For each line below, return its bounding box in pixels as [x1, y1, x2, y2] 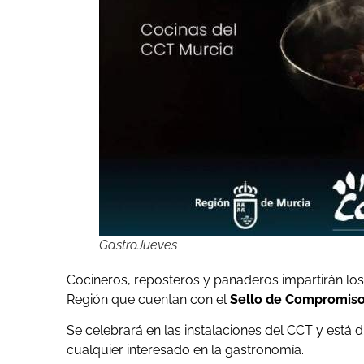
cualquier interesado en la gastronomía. [67, 342, 304, 358]
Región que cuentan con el [67, 292, 230, 308]
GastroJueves [99, 237, 177, 253]
